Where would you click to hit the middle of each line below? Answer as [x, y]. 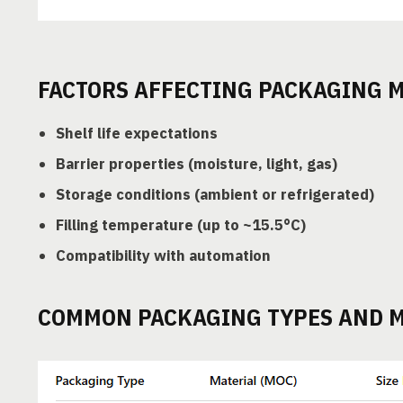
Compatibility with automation [163, 255]
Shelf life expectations [137, 133]
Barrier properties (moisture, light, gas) [197, 164]
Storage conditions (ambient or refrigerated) [215, 194]
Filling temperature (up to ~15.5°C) [181, 225]
